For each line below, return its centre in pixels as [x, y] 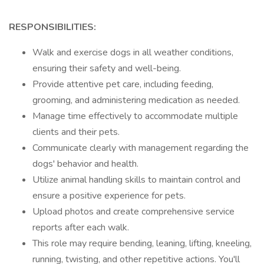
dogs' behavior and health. [85, 164]
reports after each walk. [81, 227]
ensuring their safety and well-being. [107, 68]
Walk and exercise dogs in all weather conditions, [133, 52]
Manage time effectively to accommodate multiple [135, 116]
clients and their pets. [76, 132]
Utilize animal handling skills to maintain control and [136, 180]
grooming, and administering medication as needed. [136, 100]
